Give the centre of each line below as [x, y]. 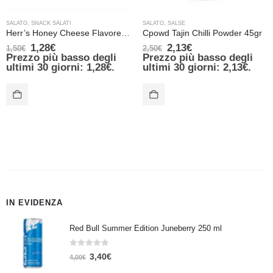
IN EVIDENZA [34, 203]
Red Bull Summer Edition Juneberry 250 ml [146, 228]
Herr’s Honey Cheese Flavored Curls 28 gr [126, 34]
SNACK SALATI [51, 23]
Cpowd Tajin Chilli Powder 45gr [202, 34]
